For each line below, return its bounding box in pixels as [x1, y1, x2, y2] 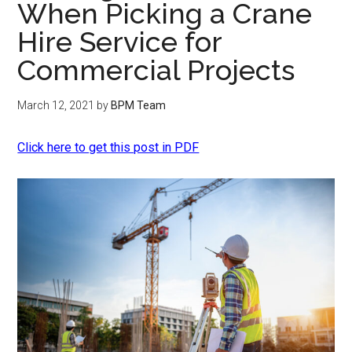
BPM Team [111, 99, 167, 112]
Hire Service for [17, 25, 222, 58]
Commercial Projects [17, 53, 295, 86]
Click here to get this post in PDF [17, 140, 200, 155]
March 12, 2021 [17, 99, 95, 112]
